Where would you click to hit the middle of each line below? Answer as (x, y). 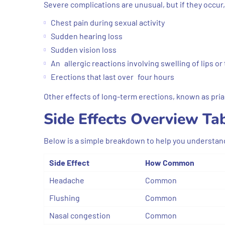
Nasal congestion (80, 215)
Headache (67, 180)
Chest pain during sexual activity (108, 22)
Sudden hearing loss (87, 36)
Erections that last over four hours (113, 76)
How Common (170, 162)
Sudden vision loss (84, 49)
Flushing (65, 197)
